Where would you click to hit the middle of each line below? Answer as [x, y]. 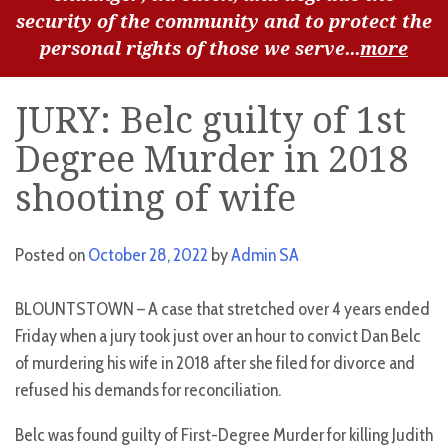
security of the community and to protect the [224, 21]
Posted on [51, 255]
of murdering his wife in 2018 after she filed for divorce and [215, 363]
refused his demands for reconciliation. [148, 390]
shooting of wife [155, 199]
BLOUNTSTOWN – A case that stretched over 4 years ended [222, 309]
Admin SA [265, 255]
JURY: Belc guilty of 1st [210, 121]
